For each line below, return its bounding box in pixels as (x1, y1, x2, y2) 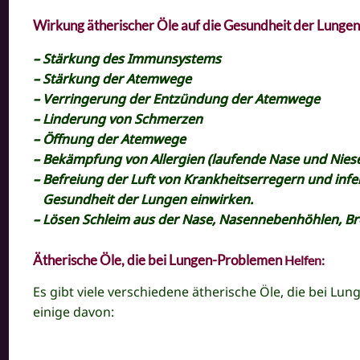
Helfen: (284, 252, 325, 268)
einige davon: (33, 302, 115, 321)
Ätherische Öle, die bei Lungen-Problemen (33, 251, 285, 268)
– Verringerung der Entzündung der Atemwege (33, 89, 321, 108)
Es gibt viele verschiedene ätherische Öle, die (33, 282, 309, 301)
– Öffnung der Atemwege (33, 129, 186, 148)
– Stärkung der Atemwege (33, 69, 192, 88)
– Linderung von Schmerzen (33, 109, 203, 128)
